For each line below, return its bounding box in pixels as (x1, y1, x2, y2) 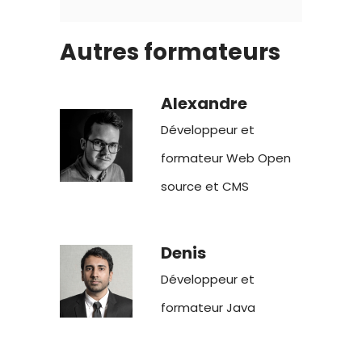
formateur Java (161, 299, 255, 317)
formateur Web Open (161, 149, 291, 167)
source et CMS (161, 178, 249, 196)
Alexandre (161, 92, 247, 116)
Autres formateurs (60, 36, 280, 69)
